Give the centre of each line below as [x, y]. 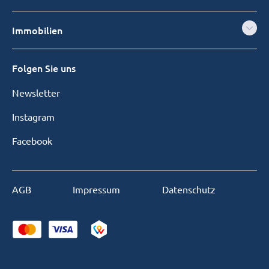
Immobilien [37, 30]
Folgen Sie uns [44, 68]
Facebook [32, 141]
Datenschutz [189, 189]
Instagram [33, 117]
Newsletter [36, 93]
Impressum [97, 189]
